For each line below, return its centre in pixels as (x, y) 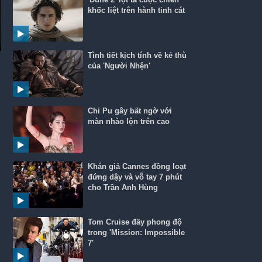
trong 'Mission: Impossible (137, 232)
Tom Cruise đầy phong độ (135, 222)
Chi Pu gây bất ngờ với (130, 111)
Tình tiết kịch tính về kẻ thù (137, 55)
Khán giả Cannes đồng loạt (137, 166)
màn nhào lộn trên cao (129, 121)
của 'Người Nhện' (119, 66)
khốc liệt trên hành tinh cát (137, 10)
